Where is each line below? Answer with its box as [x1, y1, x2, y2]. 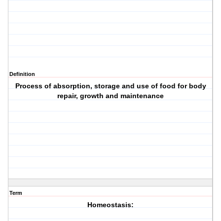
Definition [9, 71, 35, 77]
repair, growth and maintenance [57, 92, 164, 100]
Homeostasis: [87, 201, 134, 209]
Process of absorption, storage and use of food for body [15, 82, 206, 90]
